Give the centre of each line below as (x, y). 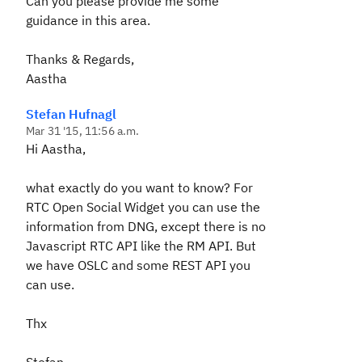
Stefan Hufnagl (71, 114)
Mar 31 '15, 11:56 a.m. (83, 131)
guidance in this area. (88, 20)
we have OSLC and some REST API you (138, 265)
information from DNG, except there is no (146, 226)
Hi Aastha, (56, 149)
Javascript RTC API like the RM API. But (141, 246)
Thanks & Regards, (80, 59)
